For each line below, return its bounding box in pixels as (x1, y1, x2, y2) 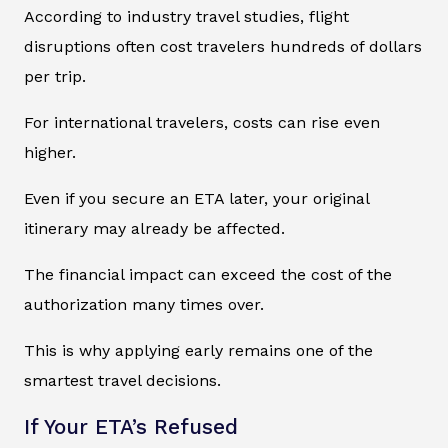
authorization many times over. (24, 294, 264, 314)
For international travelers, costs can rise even (24, 112, 380, 132)
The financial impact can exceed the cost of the (24, 264, 392, 284)
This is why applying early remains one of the (24, 340, 373, 360)
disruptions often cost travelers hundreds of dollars (24, 36, 422, 56)
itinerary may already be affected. (24, 218, 285, 238)
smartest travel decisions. (24, 370, 221, 390)
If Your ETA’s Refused (24, 414, 238, 439)
